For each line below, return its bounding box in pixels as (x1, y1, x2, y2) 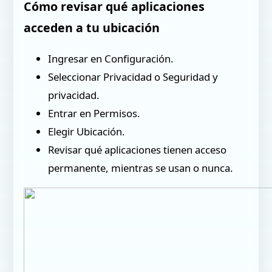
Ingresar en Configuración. (48, 52, 174, 66)
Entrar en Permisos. (48, 106, 141, 121)
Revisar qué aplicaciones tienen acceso (48, 143, 227, 157)
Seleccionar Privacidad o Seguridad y (48, 70, 219, 84)
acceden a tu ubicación (24, 19, 160, 36)
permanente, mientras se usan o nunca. (48, 161, 234, 175)
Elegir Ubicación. (48, 124, 126, 139)
